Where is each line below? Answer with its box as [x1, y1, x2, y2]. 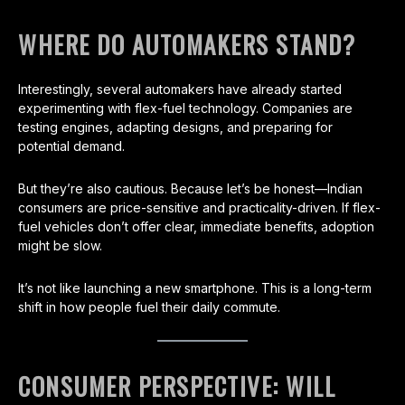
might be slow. [18, 238, 102, 254]
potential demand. [18, 138, 125, 155]
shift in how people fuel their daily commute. [18, 299, 280, 316]
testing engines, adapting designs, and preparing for [18, 119, 333, 136]
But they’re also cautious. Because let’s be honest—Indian [18, 181, 363, 197]
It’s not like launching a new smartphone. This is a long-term [18, 280, 372, 297]
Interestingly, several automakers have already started [18, 81, 342, 98]
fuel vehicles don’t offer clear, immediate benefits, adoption [18, 219, 374, 235]
